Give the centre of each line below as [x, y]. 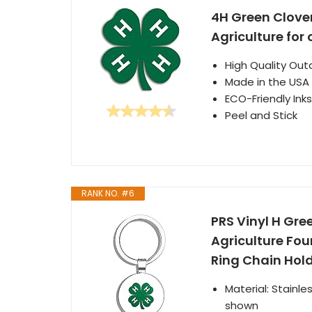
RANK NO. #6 [108, 193]
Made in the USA [267, 82]
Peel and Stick [261, 115]
